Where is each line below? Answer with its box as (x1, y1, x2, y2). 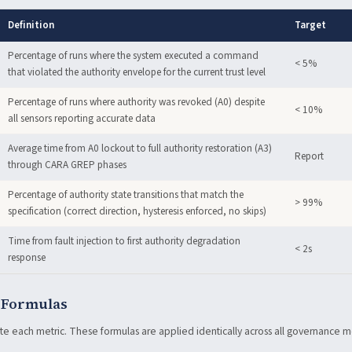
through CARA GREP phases (8, 158, 126, 172)
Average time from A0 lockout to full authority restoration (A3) (8, 141, 272, 156)
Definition (8, 18, 54, 32)
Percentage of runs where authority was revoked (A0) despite (8, 95, 265, 109)
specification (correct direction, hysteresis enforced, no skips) (8, 204, 266, 218)
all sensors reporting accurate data (8, 112, 156, 126)
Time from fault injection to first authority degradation (8, 234, 240, 248)
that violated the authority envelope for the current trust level (8, 65, 266, 79)
